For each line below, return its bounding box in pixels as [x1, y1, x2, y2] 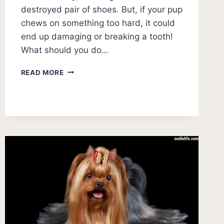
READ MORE [20, 68, 64, 76]
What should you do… [20, 44, 108, 55]
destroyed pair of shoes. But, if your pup [20, 4, 182, 14]
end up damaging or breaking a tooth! [20, 31, 175, 41]
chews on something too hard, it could [20, 17, 175, 28]
